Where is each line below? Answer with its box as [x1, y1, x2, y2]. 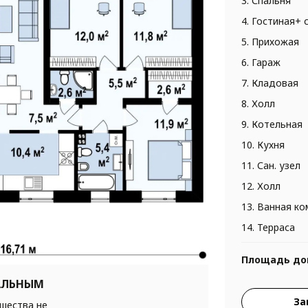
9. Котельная [241, 117, 302, 131]
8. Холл [241, 96, 275, 110]
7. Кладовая [241, 76, 298, 89]
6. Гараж [241, 55, 280, 69]
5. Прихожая [241, 34, 299, 48]
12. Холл [241, 179, 280, 192]
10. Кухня [241, 137, 285, 151]
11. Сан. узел [241, 158, 300, 172]
